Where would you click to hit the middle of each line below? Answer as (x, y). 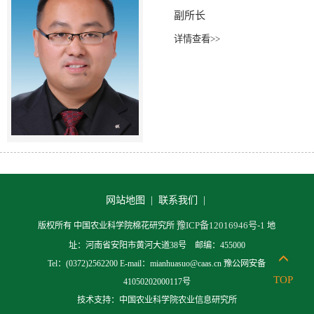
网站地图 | (131, 200)
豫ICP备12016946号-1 (221, 226)
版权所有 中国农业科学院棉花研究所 (108, 226)
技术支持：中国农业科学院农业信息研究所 (157, 300)
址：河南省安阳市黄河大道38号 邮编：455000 (157, 246)
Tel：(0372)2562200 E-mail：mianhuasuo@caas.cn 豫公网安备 (157, 264)
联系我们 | (183, 200)
